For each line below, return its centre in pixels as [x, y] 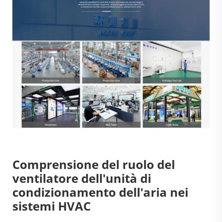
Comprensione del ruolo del [94, 164]
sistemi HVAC [52, 206]
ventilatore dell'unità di [82, 178]
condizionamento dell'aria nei [100, 192]
